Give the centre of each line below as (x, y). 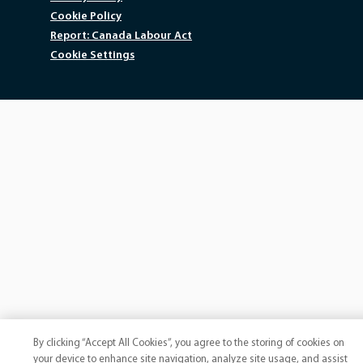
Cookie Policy (86, 17)
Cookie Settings (92, 56)
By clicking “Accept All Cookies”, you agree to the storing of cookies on (189, 343)
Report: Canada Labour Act (121, 36)
